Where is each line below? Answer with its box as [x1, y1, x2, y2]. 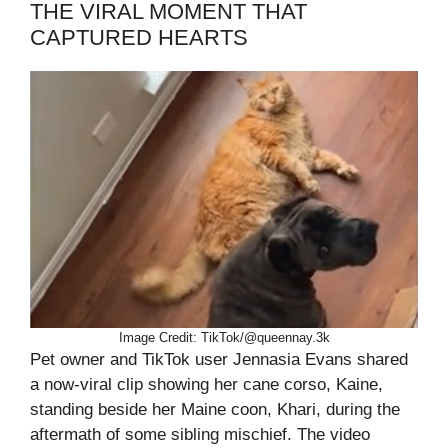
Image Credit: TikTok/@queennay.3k [118, 330, 330, 346]
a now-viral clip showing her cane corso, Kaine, [30, 375, 383, 395]
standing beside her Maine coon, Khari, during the [30, 400, 400, 420]
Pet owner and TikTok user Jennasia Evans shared [30, 350, 408, 370]
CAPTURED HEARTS [30, 25, 248, 51]
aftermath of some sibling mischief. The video [30, 425, 370, 445]
